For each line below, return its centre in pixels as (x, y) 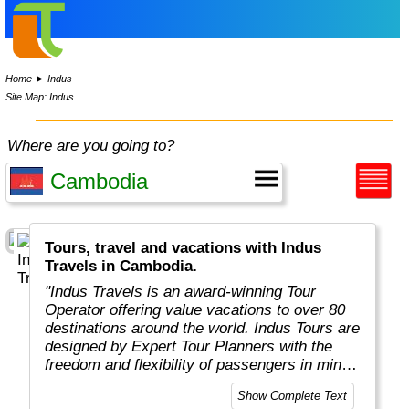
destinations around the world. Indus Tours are (203, 329)
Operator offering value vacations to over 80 (195, 310)
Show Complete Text (293, 396)
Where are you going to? (91, 146)
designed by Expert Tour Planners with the (189, 347)
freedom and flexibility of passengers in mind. (200, 365)
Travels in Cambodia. (121, 267)
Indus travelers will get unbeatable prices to (194, 383)
